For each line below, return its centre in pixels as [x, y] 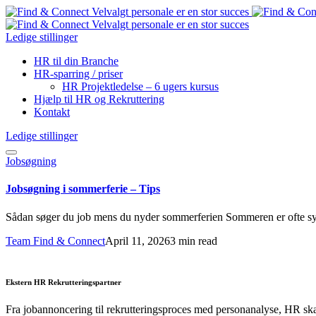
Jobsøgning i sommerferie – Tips [83, 189]
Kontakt [52, 112]
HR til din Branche [76, 61]
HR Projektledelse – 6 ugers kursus [140, 86]
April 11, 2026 [138, 241]
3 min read [194, 241]
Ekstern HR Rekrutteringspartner [63, 282]
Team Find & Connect [55, 241]
